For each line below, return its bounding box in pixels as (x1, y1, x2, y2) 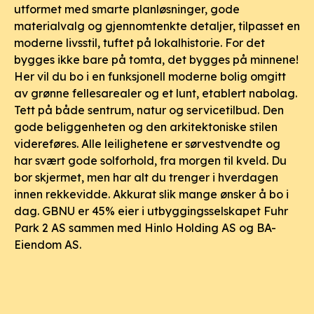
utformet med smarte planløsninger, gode (14, 2, 240, 16)
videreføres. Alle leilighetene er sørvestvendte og (14, 137, 280, 151)
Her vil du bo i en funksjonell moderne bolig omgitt (14, 69, 286, 83)
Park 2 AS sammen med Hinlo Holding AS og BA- (14, 221, 276, 235)
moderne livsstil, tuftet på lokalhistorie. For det (14, 36, 265, 50)
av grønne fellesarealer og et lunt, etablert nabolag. (14, 86, 297, 100)
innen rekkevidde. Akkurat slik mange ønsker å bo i (14, 187, 289, 201)
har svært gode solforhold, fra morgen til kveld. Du (14, 153, 287, 168)
